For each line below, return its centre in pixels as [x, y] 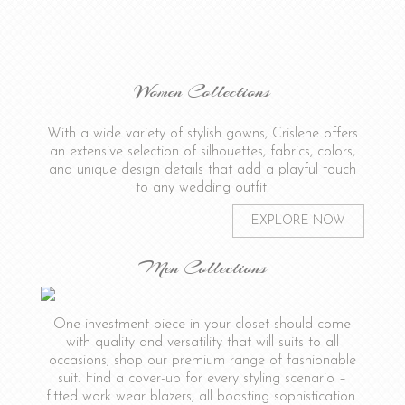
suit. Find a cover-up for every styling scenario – [202, 379]
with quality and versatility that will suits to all [202, 343]
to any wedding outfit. [202, 188]
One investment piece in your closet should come [202, 325]
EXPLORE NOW [299, 221]
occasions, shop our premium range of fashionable [202, 361]
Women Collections [202, 92]
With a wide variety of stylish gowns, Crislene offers [202, 134]
